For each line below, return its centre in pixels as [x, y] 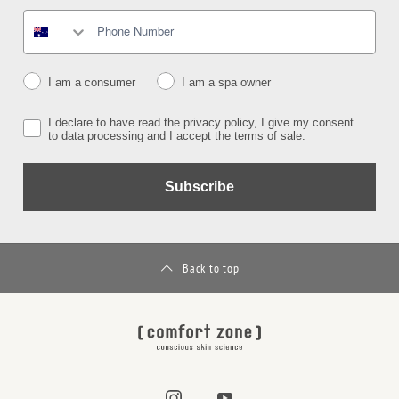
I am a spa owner [226, 82]
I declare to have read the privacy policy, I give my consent [201, 123]
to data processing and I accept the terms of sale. [177, 136]
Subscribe [199, 187]
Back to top [211, 269]
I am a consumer [92, 82]
